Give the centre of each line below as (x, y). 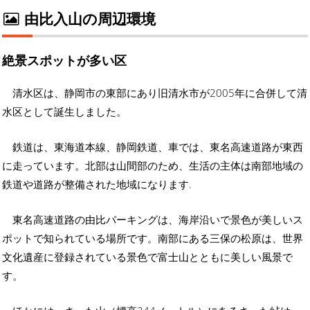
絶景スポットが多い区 (64, 60)
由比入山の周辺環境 (88, 19)
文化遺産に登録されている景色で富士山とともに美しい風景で (147, 256)
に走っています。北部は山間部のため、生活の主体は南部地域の (153, 165)
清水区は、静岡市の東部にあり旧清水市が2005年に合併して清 (160, 92)
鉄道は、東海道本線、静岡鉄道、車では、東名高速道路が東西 (158, 146)
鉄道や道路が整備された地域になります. (97, 184)
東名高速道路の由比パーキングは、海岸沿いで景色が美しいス (158, 219)
